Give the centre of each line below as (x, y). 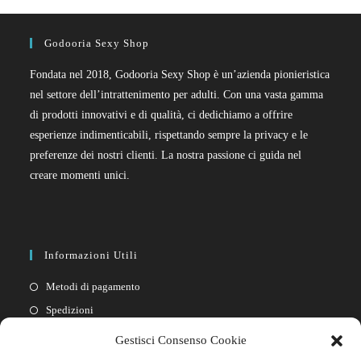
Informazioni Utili (91, 255)
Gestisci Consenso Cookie (180, 340)
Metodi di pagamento (93, 286)
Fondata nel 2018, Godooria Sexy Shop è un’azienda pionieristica (180, 74)
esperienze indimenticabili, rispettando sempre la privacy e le (169, 135)
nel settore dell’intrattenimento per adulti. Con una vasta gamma (177, 94)
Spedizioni (70, 309)
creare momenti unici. (80, 175)
